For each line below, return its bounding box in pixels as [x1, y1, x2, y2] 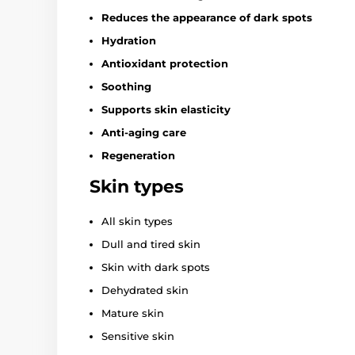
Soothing [101, 80, 151, 94]
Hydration [101, 34, 156, 48]
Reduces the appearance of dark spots [101, 11, 312, 25]
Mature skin [101, 307, 164, 320]
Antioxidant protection [101, 57, 228, 71]
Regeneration [101, 149, 175, 162]
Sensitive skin [101, 330, 174, 343]
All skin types [101, 215, 173, 228]
